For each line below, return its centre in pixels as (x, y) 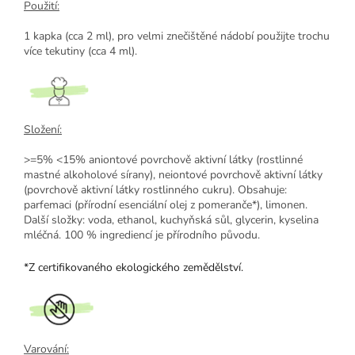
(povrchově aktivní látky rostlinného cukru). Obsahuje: (155, 190)
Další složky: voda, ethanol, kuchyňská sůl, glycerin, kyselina (171, 220)
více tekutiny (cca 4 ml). (80, 51)
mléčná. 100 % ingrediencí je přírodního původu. (143, 235)
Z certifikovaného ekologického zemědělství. (136, 267)
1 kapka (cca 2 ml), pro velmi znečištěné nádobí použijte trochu (177, 36)
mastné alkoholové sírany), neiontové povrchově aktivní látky (173, 175)
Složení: (43, 130)
